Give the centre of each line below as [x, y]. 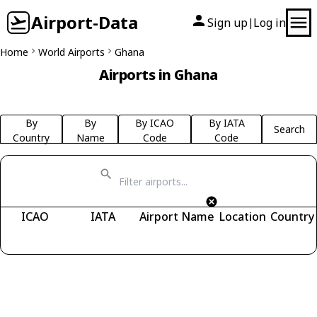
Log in [270, 23]
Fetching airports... [68, 237]
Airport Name [177, 217]
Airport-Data [85, 22]
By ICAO [155, 123]
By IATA [226, 123]
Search [289, 129]
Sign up [227, 23]
